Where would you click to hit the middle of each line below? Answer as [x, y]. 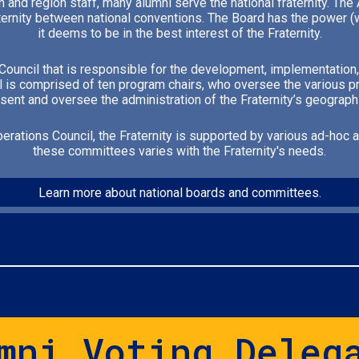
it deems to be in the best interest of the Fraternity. [179, 33]
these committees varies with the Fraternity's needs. [179, 151]
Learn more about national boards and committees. [179, 192]
